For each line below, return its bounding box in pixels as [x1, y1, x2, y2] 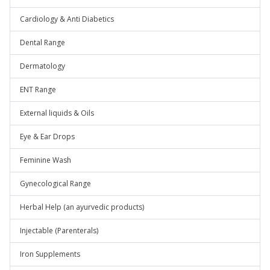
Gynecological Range [20, 178, 91, 189]
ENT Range [20, 84, 56, 95]
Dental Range [20, 37, 65, 48]
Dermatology [20, 61, 65, 71]
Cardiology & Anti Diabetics [20, 14, 114, 24]
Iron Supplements [20, 249, 80, 259]
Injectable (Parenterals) [20, 225, 98, 236]
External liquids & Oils [20, 108, 94, 118]
